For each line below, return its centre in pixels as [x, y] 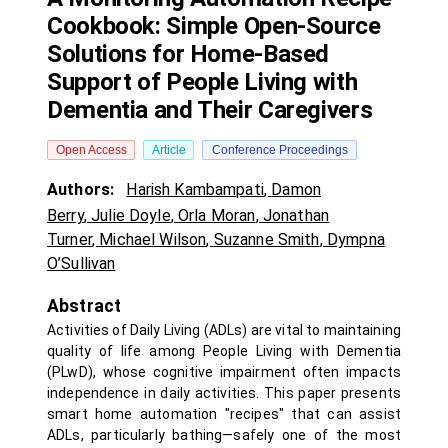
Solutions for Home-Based [188, 54]
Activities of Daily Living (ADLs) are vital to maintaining [224, 330]
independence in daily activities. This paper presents [224, 393]
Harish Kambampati [195, 189]
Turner [69, 239]
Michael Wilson [153, 239]
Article [168, 150]
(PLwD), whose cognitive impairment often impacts [224, 372]
